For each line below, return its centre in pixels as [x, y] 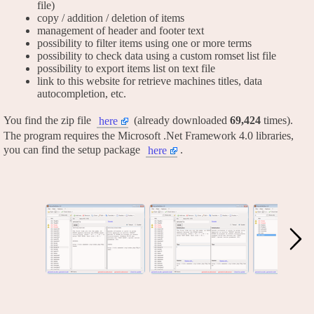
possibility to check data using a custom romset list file [157, 55]
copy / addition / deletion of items [111, 18]
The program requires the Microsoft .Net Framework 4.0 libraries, [149, 135]
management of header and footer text [121, 30]
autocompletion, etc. [82, 93]
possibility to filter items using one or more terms [144, 43]
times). [277, 120]
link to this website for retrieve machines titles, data [150, 81]
